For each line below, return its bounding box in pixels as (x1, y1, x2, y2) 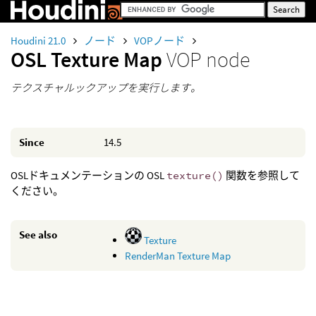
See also (19, 228, 57, 241)
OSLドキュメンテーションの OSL (11, 169, 166, 182)
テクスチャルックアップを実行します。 (11, 81, 201, 95)
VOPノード (134, 34, 187, 47)
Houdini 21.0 (11, 34, 68, 47)
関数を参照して (224, 169, 300, 182)
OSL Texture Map (11, 46, 166, 73)
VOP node (166, 46, 250, 73)
